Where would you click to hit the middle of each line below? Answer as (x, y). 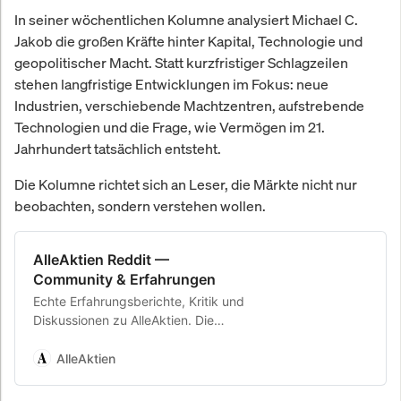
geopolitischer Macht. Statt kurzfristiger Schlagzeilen (181, 63)
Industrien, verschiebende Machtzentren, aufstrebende (189, 106)
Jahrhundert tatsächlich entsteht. (118, 149)
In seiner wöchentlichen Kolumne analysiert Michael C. (186, 20)
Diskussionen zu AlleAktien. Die (124, 320)
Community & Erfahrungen (124, 280)
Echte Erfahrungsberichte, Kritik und (139, 302)
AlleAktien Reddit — (101, 260)
